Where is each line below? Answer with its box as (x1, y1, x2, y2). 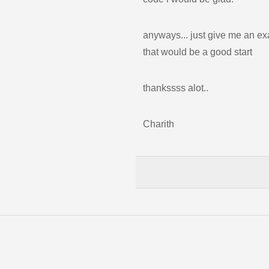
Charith (143, 118, 174, 129)
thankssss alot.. (143, 82, 208, 93)
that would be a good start (143, 46, 252, 57)
